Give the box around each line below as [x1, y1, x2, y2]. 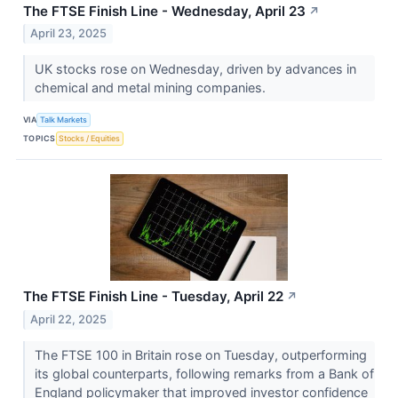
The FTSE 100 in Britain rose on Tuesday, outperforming [34, 347, 367, 363]
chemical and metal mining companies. [34, 80, 269, 96]
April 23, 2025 [30, 27, 107, 41]
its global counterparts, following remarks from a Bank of [34, 366, 374, 382]
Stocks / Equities [59, 132, 121, 143]
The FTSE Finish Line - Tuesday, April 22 [23, 288, 283, 306]
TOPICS [23, 132, 56, 143]
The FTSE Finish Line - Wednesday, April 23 [23, 2, 306, 20]
